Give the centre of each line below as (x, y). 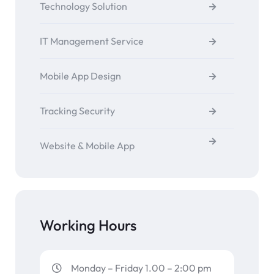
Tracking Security (77, 111)
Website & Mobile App (87, 146)
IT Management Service (92, 41)
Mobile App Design (80, 76)
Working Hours (88, 225)
